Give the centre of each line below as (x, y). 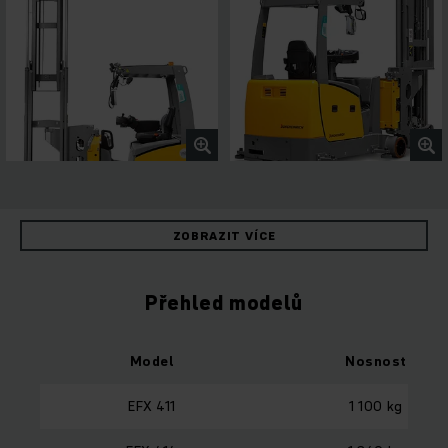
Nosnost (376, 361)
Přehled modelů (224, 303)
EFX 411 (152, 406)
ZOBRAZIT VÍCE (224, 236)
